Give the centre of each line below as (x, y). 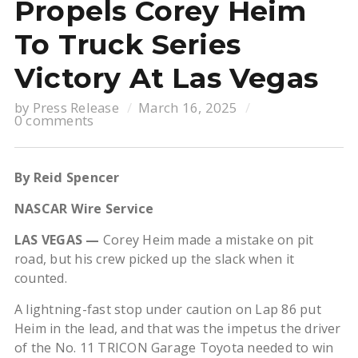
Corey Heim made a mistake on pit (207, 240)
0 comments (54, 121)
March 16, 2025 (188, 108)
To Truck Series (127, 45)
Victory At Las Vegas (166, 78)
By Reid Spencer (67, 178)
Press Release (76, 108)
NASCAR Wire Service (84, 209)
